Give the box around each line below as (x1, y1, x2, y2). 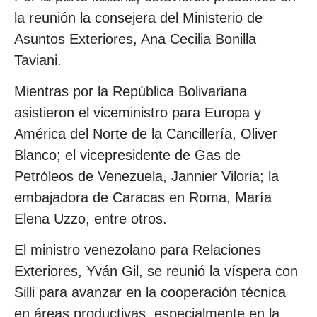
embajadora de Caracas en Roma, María (14, 190, 272, 206)
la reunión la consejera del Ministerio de (14, 9, 263, 25)
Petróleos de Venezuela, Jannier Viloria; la (14, 168, 279, 185)
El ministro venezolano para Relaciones (14, 242, 261, 258)
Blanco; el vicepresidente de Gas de (14, 147, 241, 163)
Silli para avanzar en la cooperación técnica (14, 284, 286, 301)
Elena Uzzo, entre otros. (14, 211, 167, 227)
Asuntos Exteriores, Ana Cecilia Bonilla (14, 30, 256, 47)
